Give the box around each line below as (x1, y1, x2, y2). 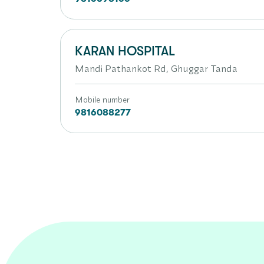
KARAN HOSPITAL (75, 44, 175, 58)
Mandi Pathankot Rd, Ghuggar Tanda (75, 62, 237, 74)
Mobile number (75, 94, 130, 105)
